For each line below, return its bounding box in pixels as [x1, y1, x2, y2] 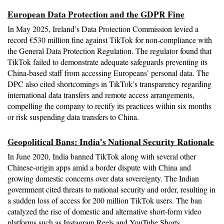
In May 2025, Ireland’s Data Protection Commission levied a [7, 23, 198, 34]
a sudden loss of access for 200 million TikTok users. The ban [7, 195, 202, 206]
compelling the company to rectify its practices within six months [7, 100, 211, 111]
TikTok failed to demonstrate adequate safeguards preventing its [7, 56, 207, 67]
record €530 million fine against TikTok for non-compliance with [7, 34, 212, 45]
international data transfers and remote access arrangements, [7, 89, 194, 100]
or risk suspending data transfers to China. [7, 111, 139, 122]
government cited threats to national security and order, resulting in [7, 184, 215, 195]
